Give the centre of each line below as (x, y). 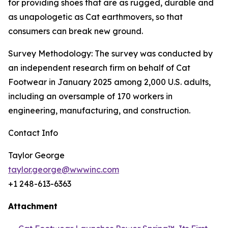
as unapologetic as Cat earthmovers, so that (95, 17)
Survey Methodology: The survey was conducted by (110, 53)
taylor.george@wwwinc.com (64, 169)
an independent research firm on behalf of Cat (99, 68)
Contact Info (33, 133)
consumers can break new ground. (77, 31)
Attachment (33, 206)
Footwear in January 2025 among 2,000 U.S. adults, (109, 82)
